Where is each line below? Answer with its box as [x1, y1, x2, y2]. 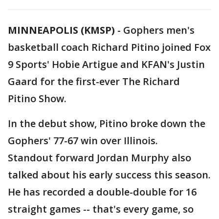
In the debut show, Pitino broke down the [8, 117, 205, 130]
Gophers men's [123, 23, 195, 37]
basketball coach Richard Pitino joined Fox [8, 41, 211, 54]
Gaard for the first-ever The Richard [8, 75, 180, 88]
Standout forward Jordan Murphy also [8, 151, 191, 164]
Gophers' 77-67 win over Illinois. [8, 134, 158, 147]
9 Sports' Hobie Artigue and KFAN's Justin [8, 58, 205, 71]
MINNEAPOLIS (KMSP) [8, 23, 115, 37]
